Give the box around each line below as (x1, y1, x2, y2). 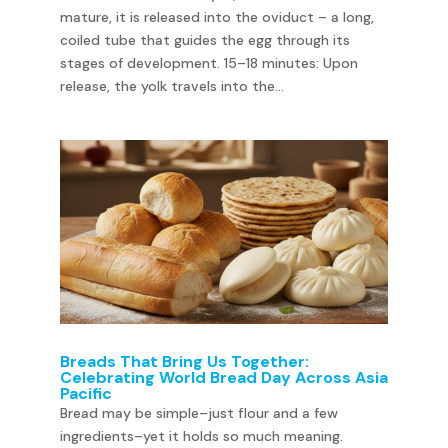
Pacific (59, 383, 112, 405)
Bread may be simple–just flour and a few (59, 404, 338, 423)
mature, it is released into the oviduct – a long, (59, 7, 374, 26)
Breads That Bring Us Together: (59, 351, 309, 373)
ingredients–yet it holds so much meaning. (59, 427, 343, 446)
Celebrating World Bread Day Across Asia (59, 367, 388, 389)
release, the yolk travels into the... (59, 76, 284, 95)
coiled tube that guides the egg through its (59, 30, 350, 49)
